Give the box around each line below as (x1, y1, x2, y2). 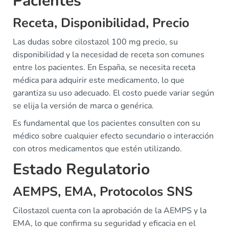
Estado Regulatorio (13, 159, 150, 180)
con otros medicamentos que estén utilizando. (13, 143, 182, 154)
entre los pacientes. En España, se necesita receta (13, 62, 195, 73)
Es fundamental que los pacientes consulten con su (13, 118, 200, 129)
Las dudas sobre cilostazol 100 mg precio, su (13, 36, 178, 48)
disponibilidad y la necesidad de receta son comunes (13, 49, 204, 60)
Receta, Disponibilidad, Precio (13, 14, 189, 32)
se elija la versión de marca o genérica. (13, 100, 154, 111)
